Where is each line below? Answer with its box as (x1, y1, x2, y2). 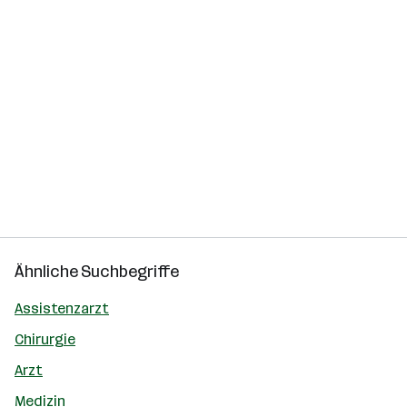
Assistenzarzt (15, 300, 109, 317)
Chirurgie (15, 331, 75, 348)
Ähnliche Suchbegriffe (15, 262, 179, 282)
